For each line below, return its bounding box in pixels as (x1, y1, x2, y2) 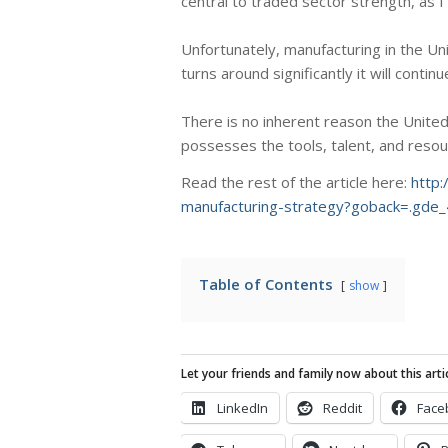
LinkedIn (217, 398, 268, 417)
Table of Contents (199, 273, 333, 294)
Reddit (323, 398, 362, 417)
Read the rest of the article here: (181, 171, 411, 192)
